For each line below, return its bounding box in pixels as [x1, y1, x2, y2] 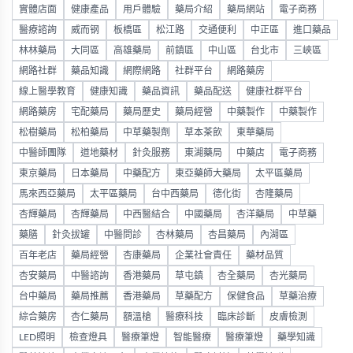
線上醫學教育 [19, 87, 76, 97]
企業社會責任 [175, 251, 232, 261]
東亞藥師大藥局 [175, 169, 241, 179]
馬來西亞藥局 [19, 189, 76, 199]
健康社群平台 [246, 87, 303, 97]
